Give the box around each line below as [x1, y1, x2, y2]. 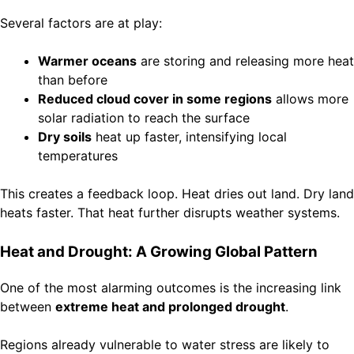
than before [38, 72, 107, 88]
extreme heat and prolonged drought [55, 299, 285, 315]
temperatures [38, 148, 118, 164]
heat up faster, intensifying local [92, 129, 287, 145]
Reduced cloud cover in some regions [38, 91, 272, 107]
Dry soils [38, 129, 92, 145]
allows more [272, 91, 348, 107]
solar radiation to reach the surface [38, 110, 250, 126]
